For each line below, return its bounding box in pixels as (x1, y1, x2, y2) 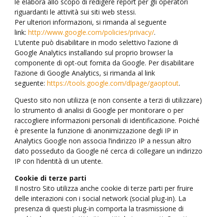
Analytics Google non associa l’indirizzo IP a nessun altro (15, 136, 191, 146)
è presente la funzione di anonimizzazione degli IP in (15, 126, 178, 136)
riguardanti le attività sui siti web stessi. (15, 7, 136, 17)
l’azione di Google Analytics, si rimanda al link (15, 68, 155, 78)
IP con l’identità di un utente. (15, 156, 103, 166)
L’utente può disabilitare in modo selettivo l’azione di (15, 38, 178, 47)
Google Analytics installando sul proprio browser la (15, 48, 173, 58)
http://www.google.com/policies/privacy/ (28, 28, 154, 37)
